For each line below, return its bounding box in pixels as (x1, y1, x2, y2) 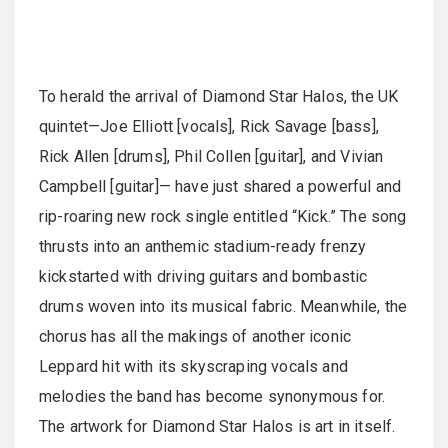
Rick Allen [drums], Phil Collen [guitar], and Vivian (39, 147, 384, 166)
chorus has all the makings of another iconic (39, 327, 352, 346)
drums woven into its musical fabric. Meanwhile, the (39, 297, 408, 316)
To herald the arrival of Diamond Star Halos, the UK (39, 87, 399, 106)
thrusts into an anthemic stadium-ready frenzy (39, 237, 367, 256)
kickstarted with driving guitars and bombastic (39, 267, 368, 286)
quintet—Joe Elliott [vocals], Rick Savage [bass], (39, 117, 379, 136)
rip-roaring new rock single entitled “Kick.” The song (39, 207, 407, 226)
